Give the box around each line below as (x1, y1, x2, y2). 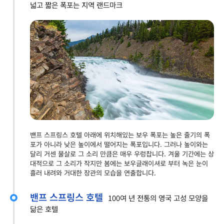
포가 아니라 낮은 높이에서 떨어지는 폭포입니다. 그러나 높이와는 (30, 139, 208, 149)
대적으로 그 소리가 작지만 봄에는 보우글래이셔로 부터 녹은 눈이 (30, 158, 208, 168)
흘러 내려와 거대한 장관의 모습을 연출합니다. (30, 167, 156, 177)
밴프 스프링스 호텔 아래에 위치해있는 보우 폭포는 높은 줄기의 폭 (30, 129, 210, 139)
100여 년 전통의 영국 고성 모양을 (108, 192, 208, 203)
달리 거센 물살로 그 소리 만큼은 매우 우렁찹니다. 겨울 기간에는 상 (30, 148, 214, 158)
